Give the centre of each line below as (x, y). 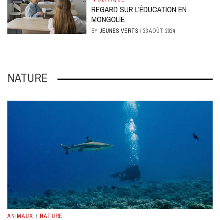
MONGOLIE (108, 19)
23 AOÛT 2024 (159, 31)
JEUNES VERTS (120, 31)
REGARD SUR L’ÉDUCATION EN (139, 10)
